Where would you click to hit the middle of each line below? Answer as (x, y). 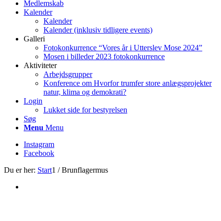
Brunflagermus (85, 170)
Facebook (39, 153)
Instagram (39, 144)
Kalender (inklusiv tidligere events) (98, 30)
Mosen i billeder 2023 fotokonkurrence (104, 56)
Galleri (34, 39)
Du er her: (20, 170)
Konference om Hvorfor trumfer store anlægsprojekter (128, 83)
